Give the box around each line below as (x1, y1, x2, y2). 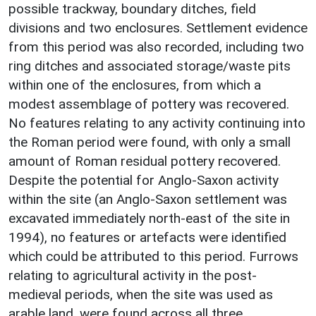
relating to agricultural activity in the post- (8, 267, 257, 284)
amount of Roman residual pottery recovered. (8, 152, 281, 169)
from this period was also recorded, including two (8, 38, 304, 55)
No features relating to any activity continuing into (8, 114, 305, 131)
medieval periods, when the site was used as (8, 286, 273, 303)
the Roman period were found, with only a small (8, 133, 291, 150)
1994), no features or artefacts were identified (8, 229, 286, 245)
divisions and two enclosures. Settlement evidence (8, 19, 308, 36)
